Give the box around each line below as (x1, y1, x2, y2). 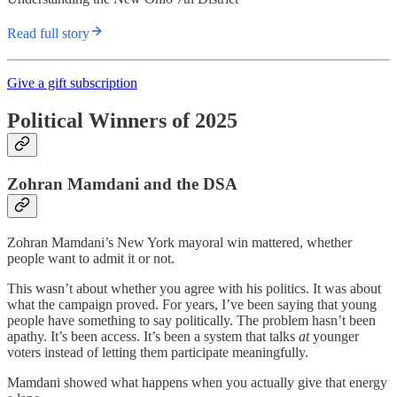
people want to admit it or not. (7, 250, 175, 266)
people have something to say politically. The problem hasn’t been (7, 312, 376, 328)
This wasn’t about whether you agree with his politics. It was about (7, 280, 381, 296)
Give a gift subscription (7, 75, 137, 91)
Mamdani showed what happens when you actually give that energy (7, 374, 387, 390)
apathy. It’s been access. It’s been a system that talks (7, 328, 299, 344)
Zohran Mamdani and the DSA (7, 174, 237, 193)
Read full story (7, 26, 90, 42)
